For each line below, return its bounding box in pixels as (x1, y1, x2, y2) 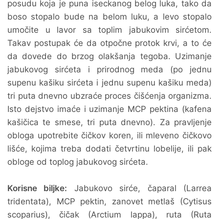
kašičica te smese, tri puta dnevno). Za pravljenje (7, 117, 212, 127)
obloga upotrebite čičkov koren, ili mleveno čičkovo (7, 131, 212, 140)
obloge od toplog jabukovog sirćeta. (7, 157, 148, 167)
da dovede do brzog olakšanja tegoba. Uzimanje (7, 51, 212, 61)
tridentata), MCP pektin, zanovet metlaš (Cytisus (7, 197, 212, 206)
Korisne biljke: (7, 183, 67, 193)
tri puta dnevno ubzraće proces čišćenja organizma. (7, 91, 212, 101)
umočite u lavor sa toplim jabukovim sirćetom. (7, 25, 212, 35)
